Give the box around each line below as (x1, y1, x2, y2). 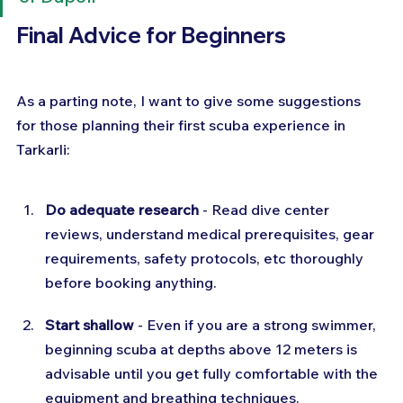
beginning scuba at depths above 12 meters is (45, 339, 361, 358)
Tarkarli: (16, 139, 70, 158)
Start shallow (45, 315, 134, 334)
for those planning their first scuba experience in (16, 115, 349, 134)
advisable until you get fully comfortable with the (45, 363, 381, 382)
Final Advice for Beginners (16, 21, 286, 49)
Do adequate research (45, 200, 199, 219)
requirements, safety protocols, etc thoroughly (45, 248, 367, 267)
